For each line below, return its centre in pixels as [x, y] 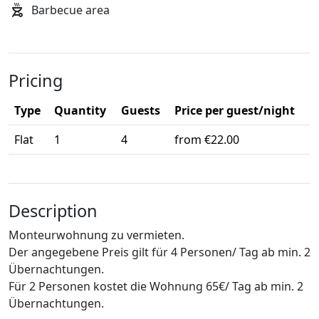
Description [53, 211]
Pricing [36, 81]
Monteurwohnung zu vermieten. [96, 235]
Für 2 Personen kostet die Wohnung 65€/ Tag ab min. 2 [156, 287]
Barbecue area [70, 10]
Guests [141, 111]
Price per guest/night [235, 111]
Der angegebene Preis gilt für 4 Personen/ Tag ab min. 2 [159, 252]
